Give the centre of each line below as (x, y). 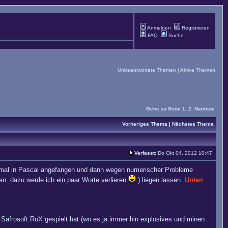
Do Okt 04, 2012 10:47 (185, 153)
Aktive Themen (198, 70)
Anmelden (159, 28)
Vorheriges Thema (145, 124)
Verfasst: (145, 153)
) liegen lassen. (160, 180)
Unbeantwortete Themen (147, 70)
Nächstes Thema (193, 124)
